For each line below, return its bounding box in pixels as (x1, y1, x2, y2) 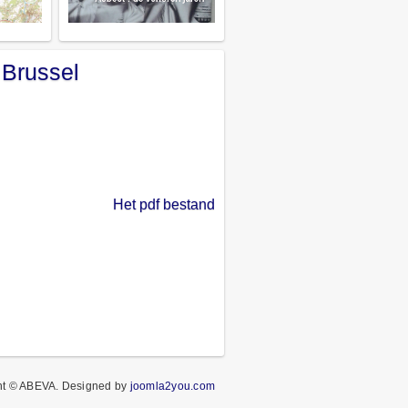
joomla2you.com (129, 380, 215, 393)
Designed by (61, 380, 130, 393)
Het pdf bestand (113, 196, 215, 212)
